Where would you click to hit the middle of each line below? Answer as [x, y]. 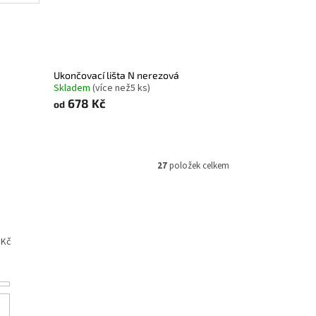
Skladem [73, 88]
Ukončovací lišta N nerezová [119, 75]
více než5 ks [121, 88]
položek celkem [198, 165]
